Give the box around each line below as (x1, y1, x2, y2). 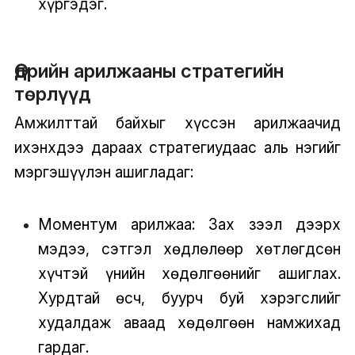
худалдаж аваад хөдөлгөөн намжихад (37, 312, 342, 332)
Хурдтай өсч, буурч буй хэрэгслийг (37, 288, 342, 307)
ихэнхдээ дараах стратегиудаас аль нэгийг (13, 137, 342, 157)
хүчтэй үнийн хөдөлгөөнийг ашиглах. (37, 263, 342, 283)
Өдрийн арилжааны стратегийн (13, 59, 284, 82)
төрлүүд (13, 82, 91, 105)
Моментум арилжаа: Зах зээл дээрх (37, 214, 342, 234)
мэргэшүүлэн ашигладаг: (13, 162, 193, 181)
